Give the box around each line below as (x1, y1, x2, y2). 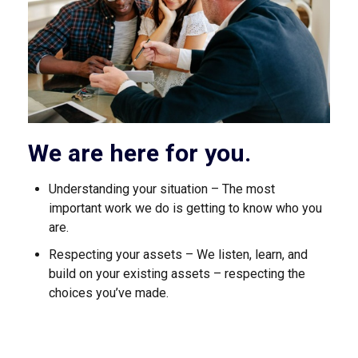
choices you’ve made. (48, 285, 169, 300)
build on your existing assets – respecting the (48, 266, 305, 281)
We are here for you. (28, 139, 251, 167)
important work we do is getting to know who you (48, 201, 322, 216)
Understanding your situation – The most (48, 181, 275, 197)
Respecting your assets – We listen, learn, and (48, 247, 308, 262)
